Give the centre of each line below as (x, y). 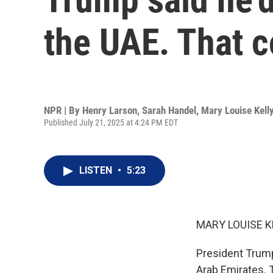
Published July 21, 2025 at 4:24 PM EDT (111, 122)
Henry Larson (110, 110)
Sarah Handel (169, 110)
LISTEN (97, 170)
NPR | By (63, 110)
